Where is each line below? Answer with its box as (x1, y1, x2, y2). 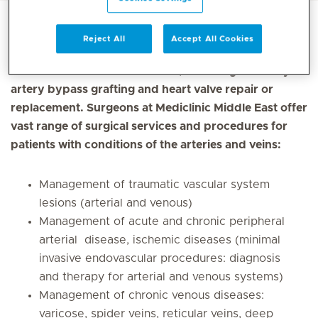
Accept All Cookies (170, 35, 254, 43)
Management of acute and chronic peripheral (39, 216, 285, 227)
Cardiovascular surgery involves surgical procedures (11, 47, 302, 58)
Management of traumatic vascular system (39, 179, 270, 190)
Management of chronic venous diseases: (39, 290, 264, 301)
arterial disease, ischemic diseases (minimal (39, 234, 280, 246)
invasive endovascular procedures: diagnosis (39, 253, 280, 264)
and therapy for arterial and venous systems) (39, 271, 283, 283)
